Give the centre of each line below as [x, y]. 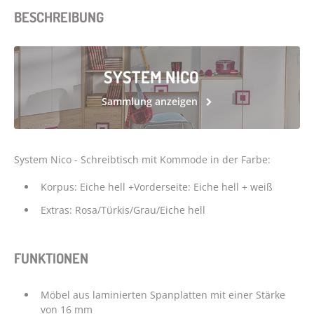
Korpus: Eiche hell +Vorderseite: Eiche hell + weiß [157, 186]
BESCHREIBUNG [59, 16]
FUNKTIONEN [51, 258]
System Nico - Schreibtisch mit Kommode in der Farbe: [142, 159]
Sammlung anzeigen [151, 101]
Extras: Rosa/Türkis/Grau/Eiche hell [123, 210]
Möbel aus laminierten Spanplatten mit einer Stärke [163, 294]
